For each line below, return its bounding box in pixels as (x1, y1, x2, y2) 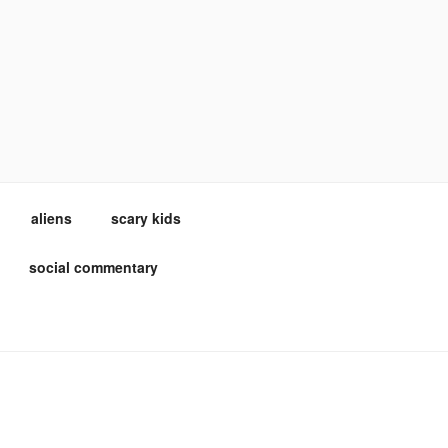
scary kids (110, 207, 181, 228)
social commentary (28, 256, 158, 277)
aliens (30, 207, 72, 228)
